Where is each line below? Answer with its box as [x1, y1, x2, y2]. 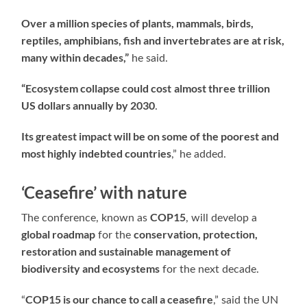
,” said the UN [213, 294, 279, 306]
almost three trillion [174, 81, 271, 95]
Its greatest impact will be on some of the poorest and [21, 129, 280, 143]
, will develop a [186, 212, 258, 223]
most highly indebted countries [21, 146, 172, 160]
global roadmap [21, 227, 96, 241]
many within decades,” [21, 50, 130, 64]
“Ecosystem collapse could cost [21, 81, 172, 95]
